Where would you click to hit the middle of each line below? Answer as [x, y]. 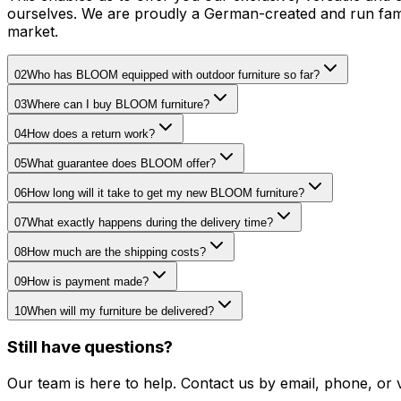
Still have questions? [90, 347]
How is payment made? [88, 281]
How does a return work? [91, 133]
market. [33, 31]
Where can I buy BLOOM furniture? [118, 104]
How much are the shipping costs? [116, 252]
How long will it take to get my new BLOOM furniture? [166, 192]
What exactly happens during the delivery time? [150, 222]
